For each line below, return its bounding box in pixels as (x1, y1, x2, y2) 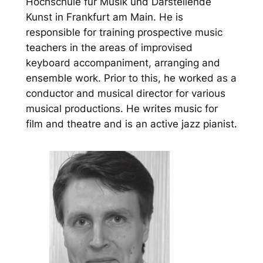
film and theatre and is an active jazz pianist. (25, 117, 237, 130)
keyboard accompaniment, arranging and (25, 56, 220, 69)
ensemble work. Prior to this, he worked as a (25, 72, 237, 84)
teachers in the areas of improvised (25, 41, 193, 53)
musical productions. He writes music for (25, 102, 218, 114)
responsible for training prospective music (25, 26, 222, 38)
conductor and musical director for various (25, 87, 225, 99)
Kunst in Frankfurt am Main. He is (25, 11, 183, 23)
